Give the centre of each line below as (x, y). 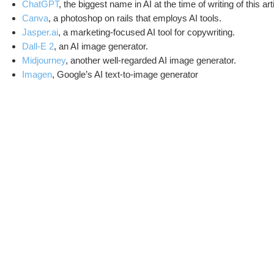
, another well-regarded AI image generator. (151, 60)
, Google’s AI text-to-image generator (125, 74)
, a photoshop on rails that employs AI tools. (135, 18)
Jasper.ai (40, 32)
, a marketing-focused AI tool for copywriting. (146, 32)
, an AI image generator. (101, 46)
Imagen (37, 74)
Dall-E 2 (38, 46)
